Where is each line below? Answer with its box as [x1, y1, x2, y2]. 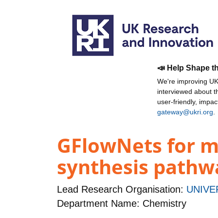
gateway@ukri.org [157, 108, 213, 116]
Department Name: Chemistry [57, 198, 186, 209]
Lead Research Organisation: [57, 184, 186, 195]
